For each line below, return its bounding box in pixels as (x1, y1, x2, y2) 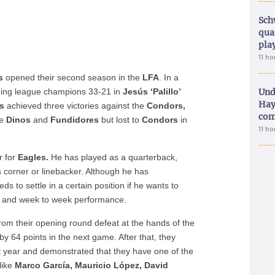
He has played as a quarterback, (48, 152, 178, 162)
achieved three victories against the (4, 101, 145, 110)
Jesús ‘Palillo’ (123, 87, 181, 96)
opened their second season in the (3, 72, 143, 82)
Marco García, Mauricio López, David (12, 260, 169, 270)
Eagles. (18, 152, 49, 162)
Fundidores (50, 115, 99, 125)
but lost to (99, 115, 142, 125)
